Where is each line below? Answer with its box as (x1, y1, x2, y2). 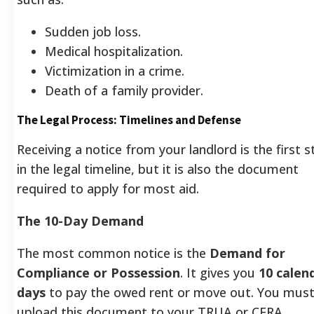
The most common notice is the (17, 244, 210, 261)
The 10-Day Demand (17, 212, 144, 229)
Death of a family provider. (45, 81, 203, 99)
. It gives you (180, 264, 259, 281)
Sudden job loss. (45, 22, 141, 40)
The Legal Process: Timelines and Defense (17, 111, 241, 128)
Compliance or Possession (17, 264, 180, 281)
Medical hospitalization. (45, 42, 183, 60)
